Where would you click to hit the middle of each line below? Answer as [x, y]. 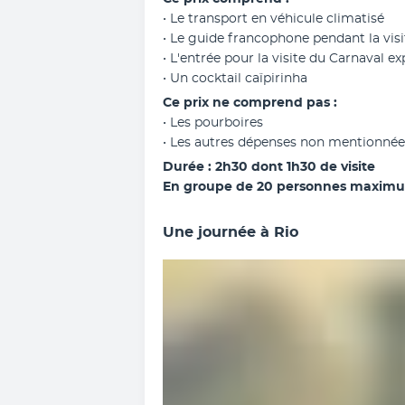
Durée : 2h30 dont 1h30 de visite [269, 167]
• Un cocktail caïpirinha [235, 79]
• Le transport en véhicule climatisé [273, 19]
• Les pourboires [213, 123]
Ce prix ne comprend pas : [250, 103]
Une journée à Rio [231, 232]
